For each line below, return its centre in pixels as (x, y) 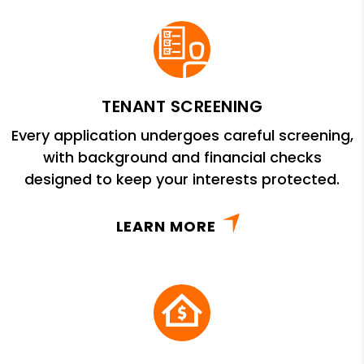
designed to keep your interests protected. (182, 179)
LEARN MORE (166, 226)
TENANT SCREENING (182, 106)
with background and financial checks (182, 157)
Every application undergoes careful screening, (182, 135)
